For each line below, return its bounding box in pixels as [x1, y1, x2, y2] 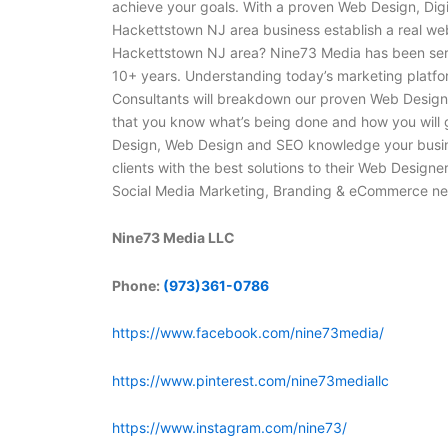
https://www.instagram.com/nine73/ [112, 419, 347, 437]
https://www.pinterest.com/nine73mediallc [112, 371, 389, 389]
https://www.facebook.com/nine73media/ [112, 324, 384, 342]
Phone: [112, 276, 163, 294]
